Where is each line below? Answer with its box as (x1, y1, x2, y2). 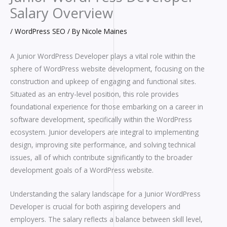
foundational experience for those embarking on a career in (10, 102, 203, 112)
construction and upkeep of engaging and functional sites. (10, 77, 196, 87)
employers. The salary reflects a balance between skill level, (10, 214, 203, 224)
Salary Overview (10, 3, 113, 22)
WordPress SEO (15, 26, 65, 36)
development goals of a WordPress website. (10, 165, 154, 175)
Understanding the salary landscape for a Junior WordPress (10, 189, 201, 199)
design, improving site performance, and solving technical (10, 140, 196, 150)
